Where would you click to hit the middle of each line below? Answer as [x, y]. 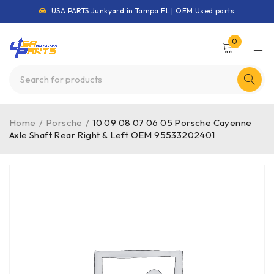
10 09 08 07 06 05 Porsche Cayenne [172, 123]
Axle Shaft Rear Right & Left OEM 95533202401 [112, 135]
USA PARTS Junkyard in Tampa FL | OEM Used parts [142, 11]
